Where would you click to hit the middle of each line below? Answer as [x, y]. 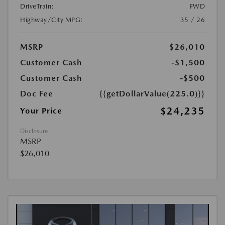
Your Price [41, 110]
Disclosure [34, 131]
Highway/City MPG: [52, 20]
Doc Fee [37, 93]
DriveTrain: [37, 6]
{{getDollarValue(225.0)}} [152, 93]
